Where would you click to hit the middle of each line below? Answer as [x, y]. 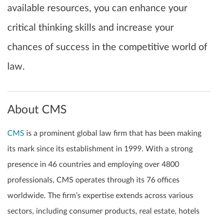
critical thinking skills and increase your [91, 28]
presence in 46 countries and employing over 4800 [93, 165]
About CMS [37, 110]
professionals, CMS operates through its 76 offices [93, 180]
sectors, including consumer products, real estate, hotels [103, 211]
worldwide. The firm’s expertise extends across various [100, 196]
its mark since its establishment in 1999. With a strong [100, 149]
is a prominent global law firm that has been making [113, 134]
